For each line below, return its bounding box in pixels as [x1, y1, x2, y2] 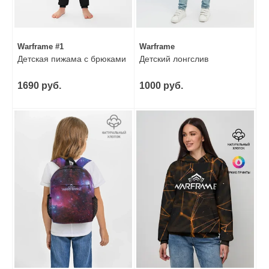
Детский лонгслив [139, 54, 208, 64]
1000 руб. [139, 80, 183, 91]
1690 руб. [17, 80, 61, 91]
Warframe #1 [17, 42, 64, 52]
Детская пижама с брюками [17, 54, 126, 64]
